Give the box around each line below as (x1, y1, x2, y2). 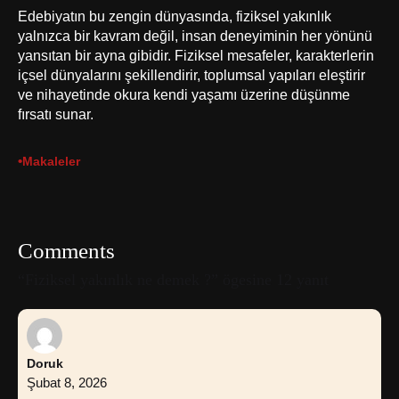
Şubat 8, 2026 (27, 375, 107, 390)
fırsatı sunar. (18, 105, 94, 122)
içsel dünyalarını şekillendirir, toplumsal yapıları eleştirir (18, 66, 365, 83)
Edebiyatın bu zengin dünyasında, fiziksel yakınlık (18, 7, 331, 24)
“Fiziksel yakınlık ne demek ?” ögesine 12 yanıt (18, 270, 329, 289)
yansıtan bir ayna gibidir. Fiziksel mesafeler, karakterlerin (18, 46, 374, 63)
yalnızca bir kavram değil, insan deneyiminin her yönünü (18, 27, 372, 44)
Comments (18, 238, 115, 263)
